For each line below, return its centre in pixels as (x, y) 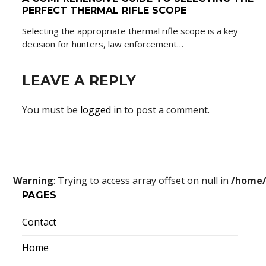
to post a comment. (166, 110)
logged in (101, 110)
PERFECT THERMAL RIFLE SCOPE (104, 10)
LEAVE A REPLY (79, 80)
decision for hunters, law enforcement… (103, 44)
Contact (39, 222)
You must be (51, 110)
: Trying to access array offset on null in (142, 180)
